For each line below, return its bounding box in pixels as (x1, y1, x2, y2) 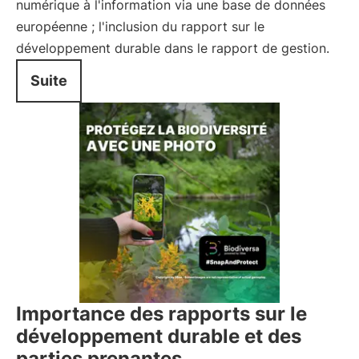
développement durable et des (16, 325, 301, 348)
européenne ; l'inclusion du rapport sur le (16, 18, 264, 34)
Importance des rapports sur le (16, 302, 307, 325)
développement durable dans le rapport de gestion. (16, 40, 329, 56)
